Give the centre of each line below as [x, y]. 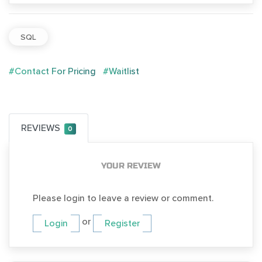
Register [122, 224]
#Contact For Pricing [52, 72]
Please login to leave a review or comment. [123, 199]
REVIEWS [41, 128]
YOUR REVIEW [131, 166]
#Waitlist [121, 72]
